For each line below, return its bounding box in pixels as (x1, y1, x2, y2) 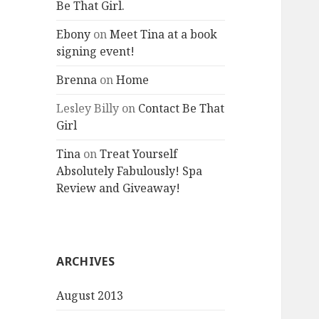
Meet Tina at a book (110, 26, 218, 43)
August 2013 (56, 288, 124, 304)
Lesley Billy (56, 100, 120, 117)
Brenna (56, 72, 98, 88)
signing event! (56, 43, 135, 60)
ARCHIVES (56, 253, 115, 270)
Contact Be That (138, 100, 225, 117)
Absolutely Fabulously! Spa (56, 163, 203, 179)
